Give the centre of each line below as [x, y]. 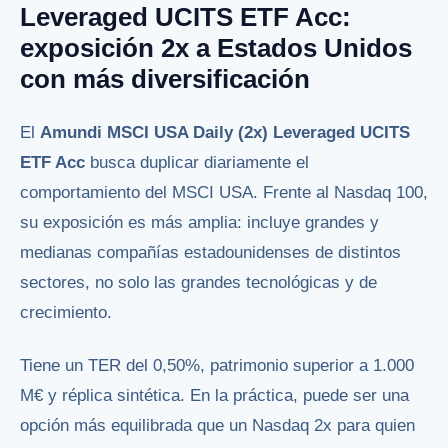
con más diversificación [165, 78]
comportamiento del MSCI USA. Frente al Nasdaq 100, [224, 193]
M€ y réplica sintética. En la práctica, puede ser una [214, 396]
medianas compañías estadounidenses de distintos [210, 253]
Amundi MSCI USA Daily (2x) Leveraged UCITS [225, 133]
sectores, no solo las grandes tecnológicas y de [198, 283]
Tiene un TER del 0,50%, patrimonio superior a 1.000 [217, 366]
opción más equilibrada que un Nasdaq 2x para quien [217, 426]
